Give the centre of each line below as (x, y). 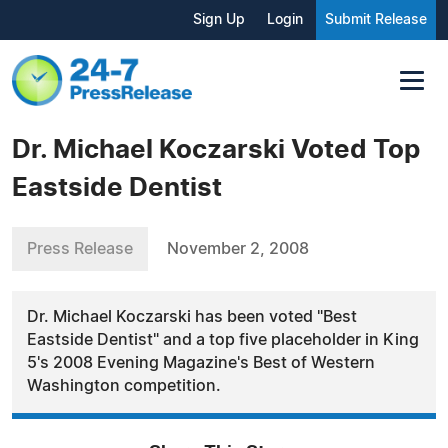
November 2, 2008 (238, 248)
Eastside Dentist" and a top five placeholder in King (223, 339)
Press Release (80, 248)
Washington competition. (124, 385)
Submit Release (376, 20)
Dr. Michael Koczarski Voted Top (216, 149)
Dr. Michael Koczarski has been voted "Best (192, 316)
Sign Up (219, 20)
